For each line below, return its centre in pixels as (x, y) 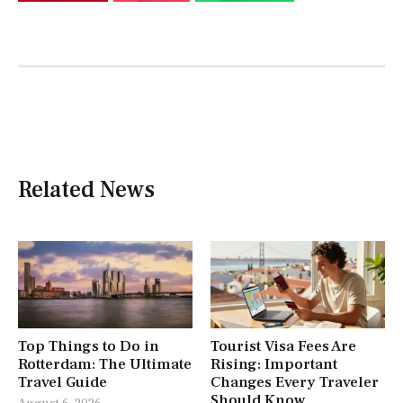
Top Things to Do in (89, 346)
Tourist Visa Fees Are (283, 346)
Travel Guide (63, 382)
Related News (86, 189)
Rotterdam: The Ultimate (105, 364)
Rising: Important (274, 364)
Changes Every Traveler (295, 382)
